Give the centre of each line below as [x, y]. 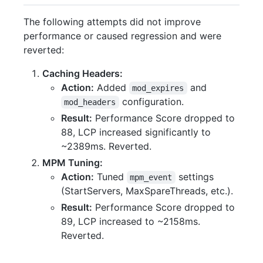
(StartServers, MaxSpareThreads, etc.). [147, 190]
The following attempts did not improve [112, 21]
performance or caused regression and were [122, 36]
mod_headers [90, 102]
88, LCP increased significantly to [136, 132]
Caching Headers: [82, 73]
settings [194, 176]
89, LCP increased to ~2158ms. [131, 221]
